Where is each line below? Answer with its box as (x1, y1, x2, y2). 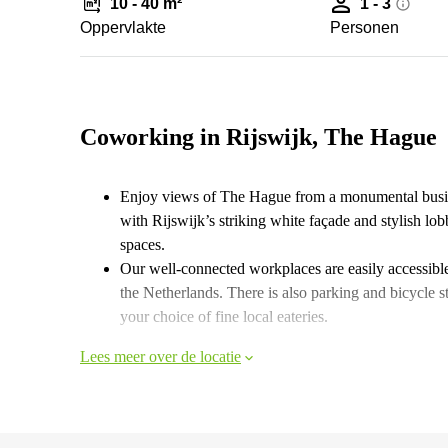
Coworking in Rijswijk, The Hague (80, 124, 437, 150)
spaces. (120, 236, 165, 253)
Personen (330, 19, 400, 36)
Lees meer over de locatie (80, 348, 241, 365)
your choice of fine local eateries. (120, 308, 328, 325)
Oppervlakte (80, 19, 166, 36)
